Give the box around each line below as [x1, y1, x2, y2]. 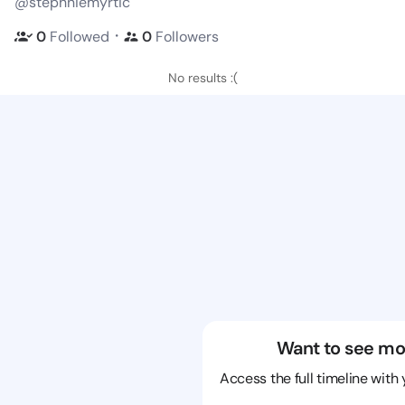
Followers [155, 26, 219, 46]
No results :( [167, 70, 238, 86]
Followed [50, 26, 109, 46]
